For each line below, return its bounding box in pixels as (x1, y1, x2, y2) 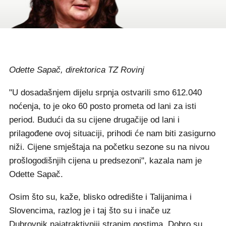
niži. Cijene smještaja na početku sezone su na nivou (9, 142, 209, 152)
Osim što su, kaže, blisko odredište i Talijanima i (9, 192, 192, 202)
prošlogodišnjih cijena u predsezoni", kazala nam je (9, 156, 202, 165)
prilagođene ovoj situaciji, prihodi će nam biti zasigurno (9, 129, 215, 138)
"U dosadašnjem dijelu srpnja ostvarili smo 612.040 (9, 88, 202, 97)
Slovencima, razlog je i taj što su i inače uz (9, 206, 171, 215)
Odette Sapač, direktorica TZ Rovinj (9, 65, 144, 75)
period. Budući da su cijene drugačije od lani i (9, 115, 180, 125)
